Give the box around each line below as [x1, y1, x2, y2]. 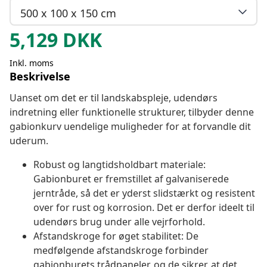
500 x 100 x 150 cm [20, 5, 116, 20]
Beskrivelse [10, 69, 70, 84]
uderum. [10, 134, 48, 148]
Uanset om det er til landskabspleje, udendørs [10, 91, 218, 105]
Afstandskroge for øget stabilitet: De [33, 229, 198, 243]
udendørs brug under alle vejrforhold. [33, 215, 205, 229]
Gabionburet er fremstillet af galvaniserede [33, 172, 229, 186]
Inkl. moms [10, 57, 54, 69]
